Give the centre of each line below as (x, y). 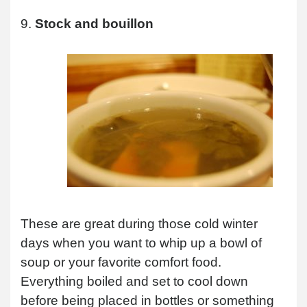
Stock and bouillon (94, 23)
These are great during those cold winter (139, 223)
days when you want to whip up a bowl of (141, 243)
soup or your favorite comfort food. (121, 262)
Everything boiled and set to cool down (134, 281)
